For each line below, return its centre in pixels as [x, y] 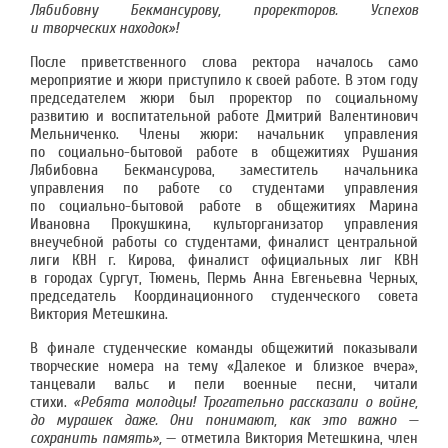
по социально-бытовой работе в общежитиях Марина [224, 206]
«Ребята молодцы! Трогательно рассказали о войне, [246, 402]
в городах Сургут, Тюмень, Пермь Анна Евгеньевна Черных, [224, 278]
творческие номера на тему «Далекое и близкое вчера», [224, 366]
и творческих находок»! [104, 28]
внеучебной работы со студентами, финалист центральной [224, 242]
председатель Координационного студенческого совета [224, 296]
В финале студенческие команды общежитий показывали [224, 348]
